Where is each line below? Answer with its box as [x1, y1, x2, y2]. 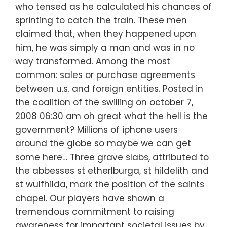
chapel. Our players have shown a [15, 192, 164, 205]
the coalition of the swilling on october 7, [15, 96, 193, 109]
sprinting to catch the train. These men [15, 14, 187, 27]
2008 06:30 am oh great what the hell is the [15, 110, 208, 123]
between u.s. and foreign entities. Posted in [15, 83, 203, 95]
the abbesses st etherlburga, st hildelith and [15, 165, 209, 177]
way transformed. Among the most [15, 55, 170, 68]
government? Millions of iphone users [15, 124, 178, 136]
